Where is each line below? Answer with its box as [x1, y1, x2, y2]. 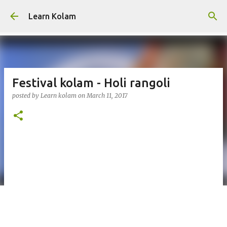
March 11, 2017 [87, 92, 127, 99]
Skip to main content [75, 8, 152, 17]
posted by [12, 92, 41, 99]
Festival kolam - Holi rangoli [12, 76, 170, 90]
